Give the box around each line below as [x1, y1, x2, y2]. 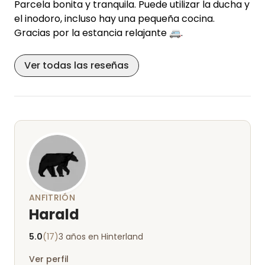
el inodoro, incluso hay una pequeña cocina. [14, 12, 215, 25]
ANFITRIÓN [29, 192, 76, 203]
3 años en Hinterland [59, 231, 143, 243]
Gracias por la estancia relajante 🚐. [14, 26, 183, 40]
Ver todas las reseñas [24, 59, 129, 72]
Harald [29, 205, 79, 224]
